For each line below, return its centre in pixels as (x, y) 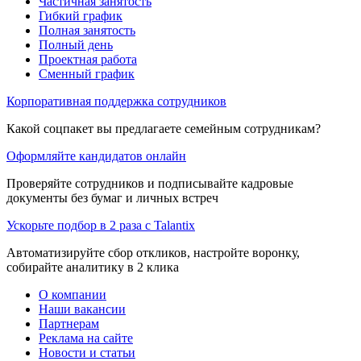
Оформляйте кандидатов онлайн (96, 156)
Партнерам (69, 323)
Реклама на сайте (86, 338)
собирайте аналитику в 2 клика (93, 267)
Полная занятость (87, 30)
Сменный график (87, 73)
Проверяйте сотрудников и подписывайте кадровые (150, 183)
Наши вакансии (82, 309)
